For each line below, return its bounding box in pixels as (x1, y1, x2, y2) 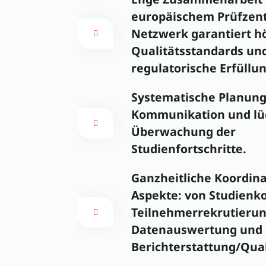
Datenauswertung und (131, 221, 262, 238)
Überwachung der (131, 123, 236, 140)
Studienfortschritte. (131, 141, 246, 157)
